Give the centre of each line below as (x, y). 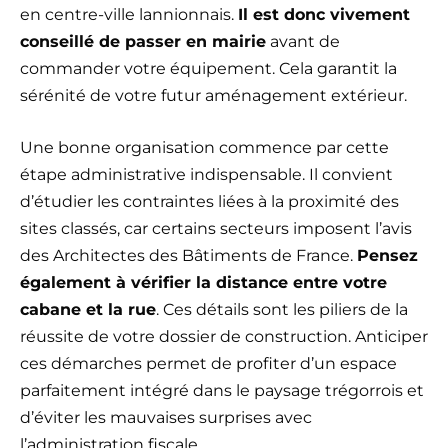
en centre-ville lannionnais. (129, 15)
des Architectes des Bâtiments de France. (188, 256)
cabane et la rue (88, 310)
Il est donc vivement (324, 15)
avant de (303, 42)
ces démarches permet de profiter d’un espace (208, 364)
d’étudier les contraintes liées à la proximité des (209, 202)
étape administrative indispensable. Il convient (206, 175)
